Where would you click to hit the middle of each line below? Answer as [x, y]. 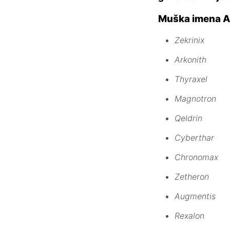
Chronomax [196, 157]
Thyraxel [191, 79]
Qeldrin [188, 118]
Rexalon [189, 216]
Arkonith [190, 60]
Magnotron [195, 99]
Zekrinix [189, 40]
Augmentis [195, 196]
